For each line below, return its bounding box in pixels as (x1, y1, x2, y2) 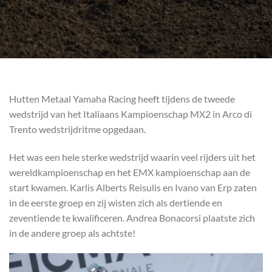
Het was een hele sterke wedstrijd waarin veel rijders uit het (9, 151, 256, 163)
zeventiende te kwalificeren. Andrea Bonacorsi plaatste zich (9, 211, 255, 223)
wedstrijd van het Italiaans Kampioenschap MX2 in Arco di (9, 108, 252, 120)
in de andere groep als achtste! (9, 226, 135, 239)
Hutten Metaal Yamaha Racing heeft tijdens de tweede (9, 93, 235, 104)
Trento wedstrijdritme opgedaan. (9, 123, 146, 135)
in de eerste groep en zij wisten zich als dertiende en (9, 196, 222, 208)
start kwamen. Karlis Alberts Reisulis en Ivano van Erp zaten (9, 181, 257, 193)
